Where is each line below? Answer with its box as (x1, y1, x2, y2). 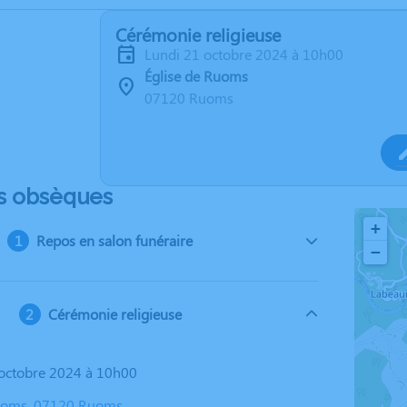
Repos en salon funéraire (36, 231, 194, 250)
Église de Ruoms (144, 66, 248, 85)
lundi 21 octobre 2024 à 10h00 (152, 45, 343, 64)
